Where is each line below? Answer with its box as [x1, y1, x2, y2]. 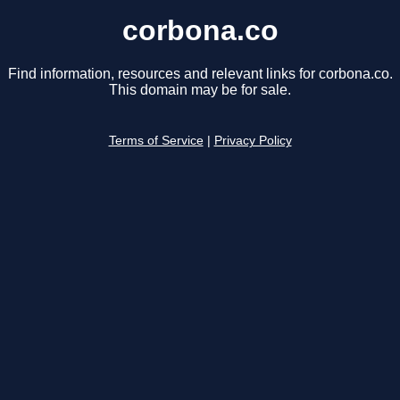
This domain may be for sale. [109, 82, 291, 98]
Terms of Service [108, 134, 204, 148]
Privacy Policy [213, 134, 292, 148]
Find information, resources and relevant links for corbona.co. [7, 66, 393, 82]
